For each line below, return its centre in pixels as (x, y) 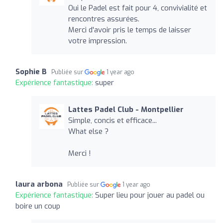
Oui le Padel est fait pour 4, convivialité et (137, 8)
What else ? (88, 131)
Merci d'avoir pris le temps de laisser (129, 30)
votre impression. (97, 41)
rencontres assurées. (104, 19)
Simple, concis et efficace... (112, 120)
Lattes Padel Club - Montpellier (126, 109)
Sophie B (31, 71)
